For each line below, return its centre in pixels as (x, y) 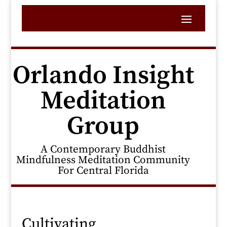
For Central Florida (103, 171)
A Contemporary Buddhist (103, 149)
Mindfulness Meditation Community (103, 160)
